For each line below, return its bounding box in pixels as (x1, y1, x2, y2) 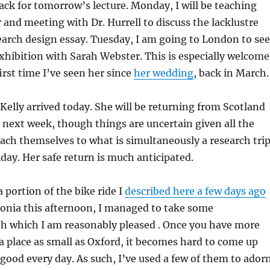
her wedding (133, 66, 193, 79)
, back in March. (193, 66, 269, 79)
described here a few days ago (124, 184, 266, 197)
